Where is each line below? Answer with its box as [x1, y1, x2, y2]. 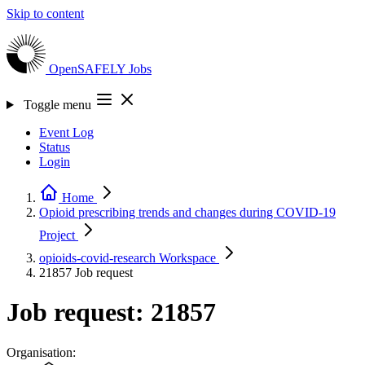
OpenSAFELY [49, 62, 129, 76]
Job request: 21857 [7, 297, 216, 328]
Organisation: [7, 345, 76, 359]
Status [39, 140, 70, 154]
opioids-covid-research [39, 251, 159, 265]
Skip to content [7, 7, 84, 20]
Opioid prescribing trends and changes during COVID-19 [39, 205, 336, 219]
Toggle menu [23, 98, 91, 112]
